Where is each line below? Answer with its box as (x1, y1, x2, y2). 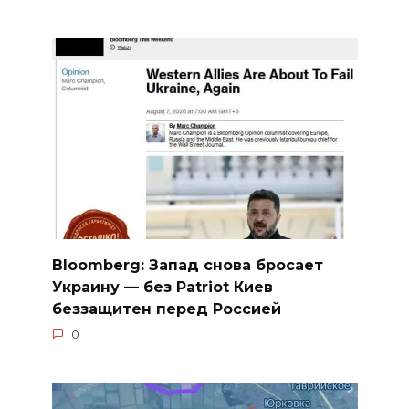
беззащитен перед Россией (51, 299, 281, 318)
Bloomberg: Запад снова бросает (51, 256, 323, 274)
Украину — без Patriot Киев (51, 278, 273, 296)
